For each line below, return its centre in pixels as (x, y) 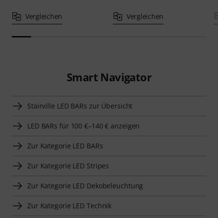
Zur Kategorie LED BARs (65, 145)
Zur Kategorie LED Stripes (68, 165)
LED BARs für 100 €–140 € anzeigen (84, 126)
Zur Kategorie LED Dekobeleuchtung (85, 185)
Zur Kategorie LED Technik (70, 205)
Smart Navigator (109, 77)
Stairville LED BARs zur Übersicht (80, 106)
